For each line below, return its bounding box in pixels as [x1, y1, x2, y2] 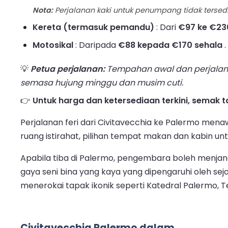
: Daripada [73, 39, 118, 51]
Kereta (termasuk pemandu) [33, 21, 154, 34]
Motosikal [33, 39, 73, 51]
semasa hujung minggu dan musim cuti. [20, 77, 183, 89]
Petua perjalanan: [31, 63, 105, 75]
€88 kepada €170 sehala [118, 39, 222, 51]
